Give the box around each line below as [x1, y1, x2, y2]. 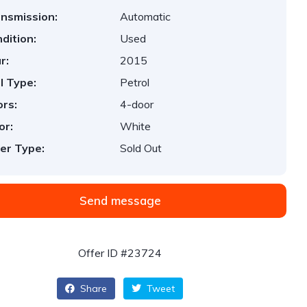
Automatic [120, 10, 171, 23]
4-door [120, 97, 154, 111]
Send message [79, 193, 161, 208]
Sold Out [120, 141, 162, 155]
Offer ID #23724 [78, 246, 162, 260]
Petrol [120, 75, 150, 89]
